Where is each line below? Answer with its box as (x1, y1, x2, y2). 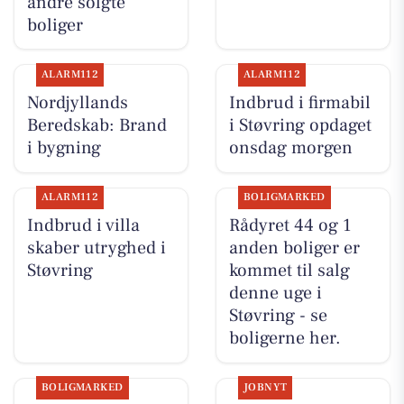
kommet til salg (228, 259, 350, 283)
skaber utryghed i (26, 236, 166, 261)
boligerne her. (228, 326, 341, 351)
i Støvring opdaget (228, 113, 372, 137)
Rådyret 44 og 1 (228, 214, 351, 238)
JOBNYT (243, 381, 288, 395)
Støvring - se (228, 304, 327, 328)
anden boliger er (228, 236, 360, 261)
